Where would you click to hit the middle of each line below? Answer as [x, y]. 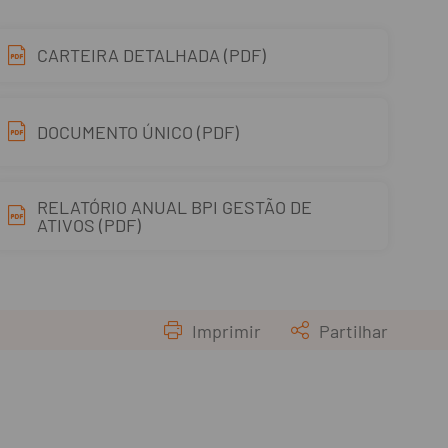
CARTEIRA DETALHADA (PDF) [151, 55]
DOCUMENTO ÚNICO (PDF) [137, 132]
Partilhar [353, 330]
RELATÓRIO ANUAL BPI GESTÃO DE [174, 207]
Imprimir [226, 330]
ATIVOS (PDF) [88, 225]
